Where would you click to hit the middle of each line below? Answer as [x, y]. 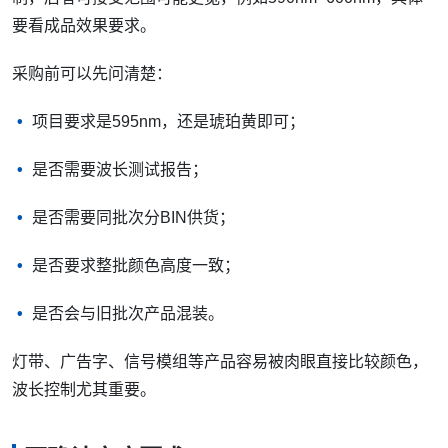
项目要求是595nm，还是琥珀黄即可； [168, 122]
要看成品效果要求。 [84, 26]
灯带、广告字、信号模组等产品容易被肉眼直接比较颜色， [220, 362]
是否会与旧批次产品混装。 [128, 314]
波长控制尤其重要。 [84, 390]
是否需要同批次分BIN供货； [133, 218]
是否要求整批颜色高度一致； [136, 266]
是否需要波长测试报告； [120, 170]
